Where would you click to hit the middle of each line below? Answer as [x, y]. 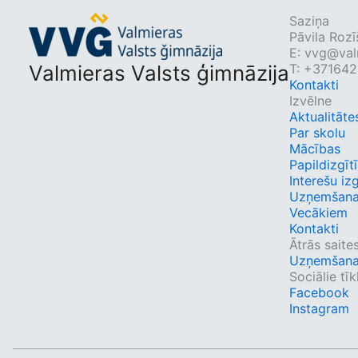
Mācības [315, 149]
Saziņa [309, 21]
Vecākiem [318, 213]
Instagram [319, 308]
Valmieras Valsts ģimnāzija [159, 73]
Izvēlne [310, 101]
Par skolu [317, 133]
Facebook [319, 292]
